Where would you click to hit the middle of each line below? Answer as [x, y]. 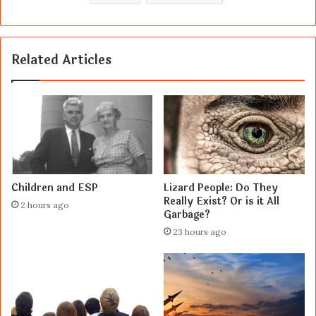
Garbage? [187, 215]
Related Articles [61, 60]
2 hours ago [45, 205]
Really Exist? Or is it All [221, 202]
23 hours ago [200, 232]
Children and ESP [55, 188]
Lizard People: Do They [221, 188]
